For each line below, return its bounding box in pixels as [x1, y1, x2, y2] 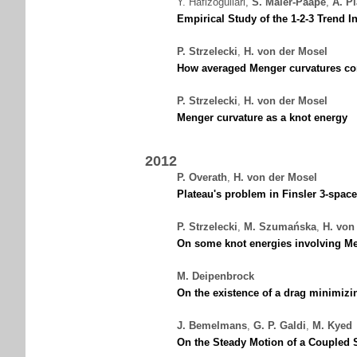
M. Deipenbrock [177, 270, 254, 282]
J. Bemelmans [177, 320, 247, 331]
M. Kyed [312, 320, 352, 331]
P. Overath [177, 171, 227, 183]
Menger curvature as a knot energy [177, 112, 347, 124]
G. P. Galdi [253, 320, 306, 331]
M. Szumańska [244, 221, 316, 233]
